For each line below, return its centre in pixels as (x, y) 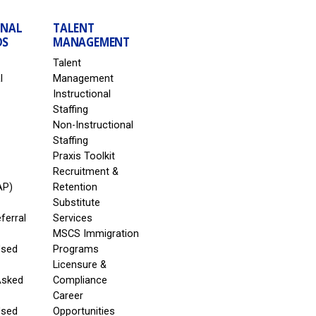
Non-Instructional (93, 126)
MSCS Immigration (96, 234)
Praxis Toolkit (84, 157)
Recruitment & (85, 172)
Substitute (76, 203)
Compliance (80, 281)
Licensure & (79, 265)
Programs (75, 250)
